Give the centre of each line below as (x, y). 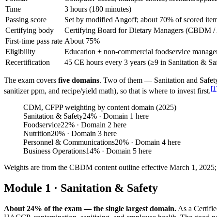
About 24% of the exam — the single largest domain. (90, 208)
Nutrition (37, 134)
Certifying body (30, 30)
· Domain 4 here (155, 142)
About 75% (82, 41)
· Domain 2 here (101, 125)
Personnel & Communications (69, 142)
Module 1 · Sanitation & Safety (81, 188)
